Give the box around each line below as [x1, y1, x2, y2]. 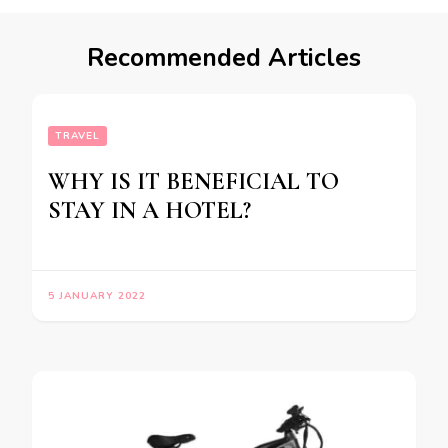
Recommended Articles [87, 41, 361, 76]
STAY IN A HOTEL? [48, 196, 251, 226]
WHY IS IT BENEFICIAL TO [48, 167, 339, 197]
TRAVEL [55, 129, 100, 144]
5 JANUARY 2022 [48, 289, 146, 304]
